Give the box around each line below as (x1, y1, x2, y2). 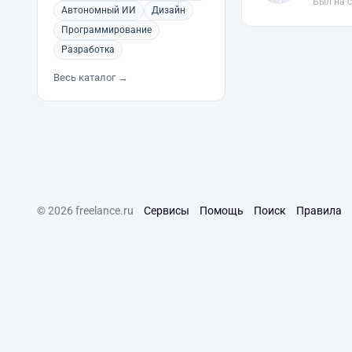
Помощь (200, 204, 244, 218)
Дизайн (152, 5, 185, 16)
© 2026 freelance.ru (37, 204, 134, 218)
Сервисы (144, 204, 189, 218)
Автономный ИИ (61, 5, 136, 16)
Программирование (61, 24, 152, 35)
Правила (296, 204, 342, 218)
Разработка (61, 44, 115, 55)
